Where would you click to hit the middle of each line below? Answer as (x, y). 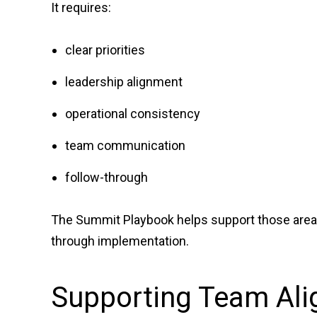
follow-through (106, 177)
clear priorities (105, 50)
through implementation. (120, 241)
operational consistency (133, 114)
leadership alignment (124, 82)
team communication (125, 145)
